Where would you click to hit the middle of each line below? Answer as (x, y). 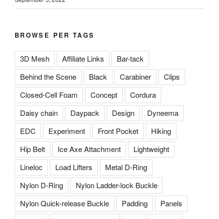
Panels (171, 203)
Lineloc (31, 167)
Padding (135, 203)
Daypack (85, 113)
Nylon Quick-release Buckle (65, 203)
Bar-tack (130, 59)
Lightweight (151, 149)
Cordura (143, 95)
